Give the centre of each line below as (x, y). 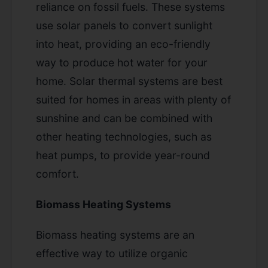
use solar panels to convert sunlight (124, 25)
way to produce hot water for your (122, 62)
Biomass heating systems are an (115, 234)
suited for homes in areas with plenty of (133, 99)
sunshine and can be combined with (124, 118)
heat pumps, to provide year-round (123, 155)
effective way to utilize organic (112, 253)
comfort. (57, 173)
